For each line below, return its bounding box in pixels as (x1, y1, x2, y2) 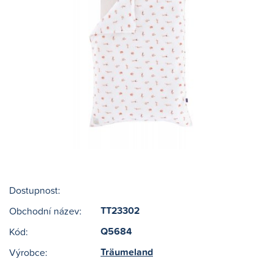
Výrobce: (9, 246, 48, 259)
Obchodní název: (9, 204, 82, 218)
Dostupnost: (9, 183, 60, 197)
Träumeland (101, 245, 153, 259)
